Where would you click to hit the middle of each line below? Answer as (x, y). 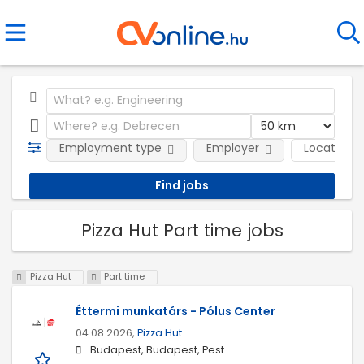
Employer (232, 148)
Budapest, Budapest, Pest (157, 350)
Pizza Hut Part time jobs (182, 230)
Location (328, 148)
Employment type (110, 148)
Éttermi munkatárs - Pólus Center (175, 312)
